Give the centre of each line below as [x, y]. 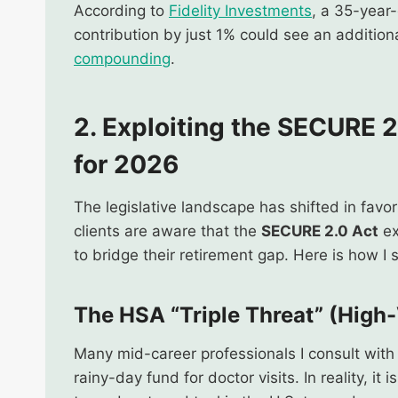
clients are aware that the [167, 231]
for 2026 [126, 164]
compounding [122, 58]
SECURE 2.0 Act [320, 231]
